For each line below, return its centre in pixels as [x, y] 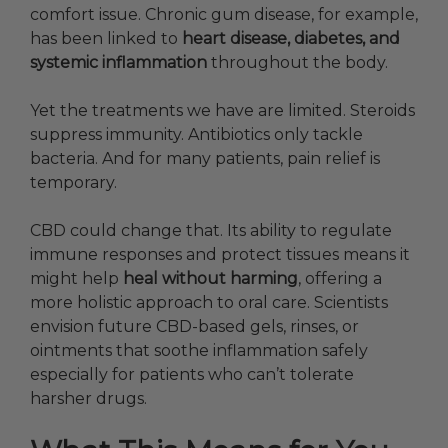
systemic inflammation [118, 63]
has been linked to [106, 39]
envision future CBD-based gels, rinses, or [194, 327]
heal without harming [210, 279]
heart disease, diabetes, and [291, 39]
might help [76, 279]
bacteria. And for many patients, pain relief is [205, 159]
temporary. [73, 183]
